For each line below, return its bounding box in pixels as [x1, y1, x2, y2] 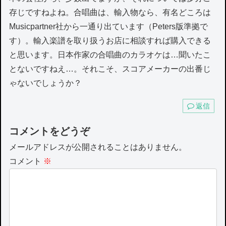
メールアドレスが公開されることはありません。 [9, 143, 187, 152]
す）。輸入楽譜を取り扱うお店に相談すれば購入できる [9, 36, 211, 45]
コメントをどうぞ [9, 126, 90, 137]
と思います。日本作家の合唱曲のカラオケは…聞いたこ [9, 50, 211, 59]
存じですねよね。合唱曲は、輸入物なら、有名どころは [9, 8, 211, 17]
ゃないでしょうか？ [9, 78, 82, 87]
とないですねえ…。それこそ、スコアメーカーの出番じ [9, 64, 211, 73]
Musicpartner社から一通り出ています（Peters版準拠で [9, 22, 208, 31]
